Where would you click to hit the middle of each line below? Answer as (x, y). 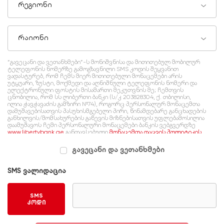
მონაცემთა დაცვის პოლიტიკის (155, 132)
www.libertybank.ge (36, 132)
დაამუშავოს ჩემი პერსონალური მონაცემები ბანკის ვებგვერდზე (101, 125)
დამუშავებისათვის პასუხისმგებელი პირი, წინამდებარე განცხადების (107, 111)
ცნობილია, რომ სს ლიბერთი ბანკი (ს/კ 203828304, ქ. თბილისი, (99, 97)
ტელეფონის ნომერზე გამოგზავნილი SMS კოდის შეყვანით (93, 69)
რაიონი (33, 38)
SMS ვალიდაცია (37, 171)
